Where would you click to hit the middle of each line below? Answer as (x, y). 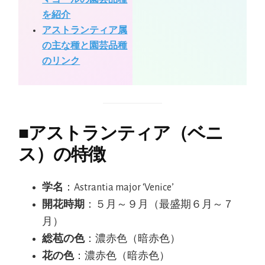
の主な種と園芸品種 (85, 45)
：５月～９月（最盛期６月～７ (159, 204)
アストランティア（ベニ (126, 132)
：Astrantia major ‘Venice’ (119, 187)
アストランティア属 (85, 30)
